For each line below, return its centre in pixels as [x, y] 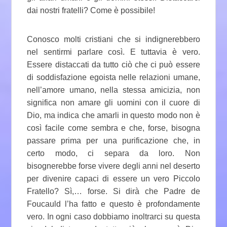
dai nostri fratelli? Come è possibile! [91, 11]
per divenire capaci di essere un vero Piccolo [113, 179]
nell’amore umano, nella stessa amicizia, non [113, 90]
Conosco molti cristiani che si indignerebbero [113, 40]
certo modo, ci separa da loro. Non [113, 154]
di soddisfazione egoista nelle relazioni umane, [113, 78]
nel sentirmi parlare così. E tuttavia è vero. [113, 52]
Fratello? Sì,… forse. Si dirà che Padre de [113, 192]
